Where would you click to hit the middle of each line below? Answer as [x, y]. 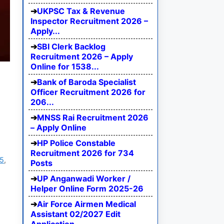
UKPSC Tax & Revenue [81, 11]
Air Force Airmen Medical [86, 204]
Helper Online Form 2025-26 [87, 189]
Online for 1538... [65, 67]
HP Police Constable [76, 143]
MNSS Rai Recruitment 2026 [93, 118]
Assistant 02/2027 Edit [75, 214]
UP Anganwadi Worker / [84, 179]
